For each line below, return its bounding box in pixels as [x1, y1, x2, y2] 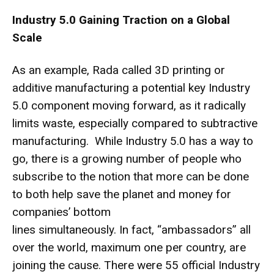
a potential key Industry [129, 80, 250, 95]
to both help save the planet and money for [12, 187, 231, 201]
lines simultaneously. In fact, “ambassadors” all [12, 222, 251, 237]
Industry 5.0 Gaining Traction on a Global [12, 12, 230, 27]
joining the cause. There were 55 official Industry [12, 257, 260, 272]
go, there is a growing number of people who [12, 151, 242, 166]
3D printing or [155, 62, 225, 77]
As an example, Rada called [12, 62, 155, 77]
